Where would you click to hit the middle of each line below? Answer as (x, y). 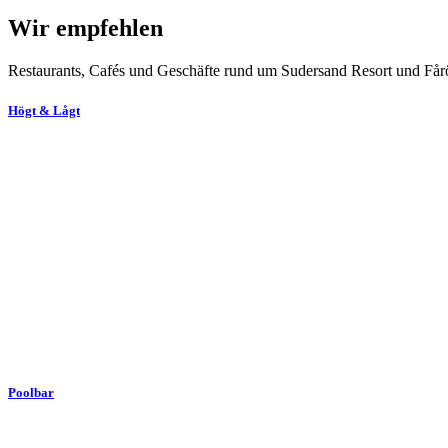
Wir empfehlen (85, 28)
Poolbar (31, 392)
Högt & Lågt (44, 110)
